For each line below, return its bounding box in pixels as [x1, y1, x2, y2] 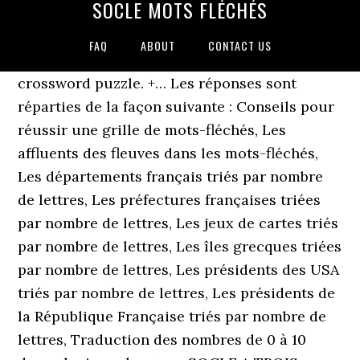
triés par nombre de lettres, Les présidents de [18, 284, 336, 302]
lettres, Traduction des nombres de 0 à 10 [18, 330, 307, 349]
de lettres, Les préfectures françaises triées [18, 190, 321, 209]
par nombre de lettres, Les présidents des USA [18, 260, 340, 279]
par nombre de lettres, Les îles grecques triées [18, 237, 342, 256]
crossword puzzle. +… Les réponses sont [18, 74, 297, 92]
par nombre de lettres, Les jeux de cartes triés [18, 214, 339, 232]
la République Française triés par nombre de [18, 307, 327, 325]
